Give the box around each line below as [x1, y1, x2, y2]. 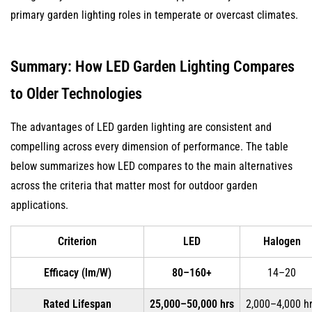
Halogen [263, 235, 301, 248]
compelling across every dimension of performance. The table [10, 140, 288, 153]
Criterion [58, 235, 97, 248]
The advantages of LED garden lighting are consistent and [10, 120, 272, 134]
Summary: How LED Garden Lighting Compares [10, 58, 295, 75]
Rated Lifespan [43, 297, 111, 311]
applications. [10, 198, 68, 212]
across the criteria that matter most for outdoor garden [10, 179, 258, 192]
